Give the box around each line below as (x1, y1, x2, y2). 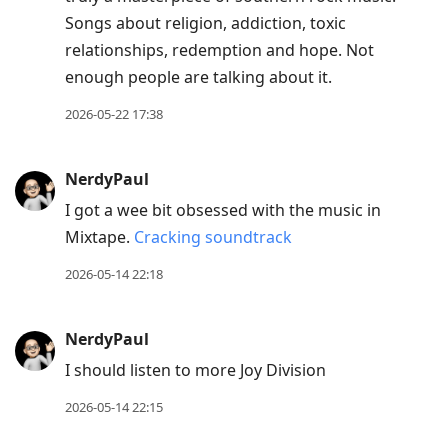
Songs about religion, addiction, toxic (65, 12, 346, 35)
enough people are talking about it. (65, 66, 332, 89)
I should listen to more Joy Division (65, 359, 326, 382)
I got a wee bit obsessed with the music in (65, 199, 381, 222)
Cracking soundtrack (134, 226, 292, 249)
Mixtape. (65, 226, 134, 249)
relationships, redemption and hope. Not (65, 39, 374, 62)
